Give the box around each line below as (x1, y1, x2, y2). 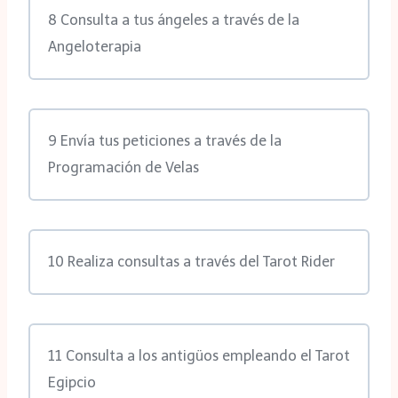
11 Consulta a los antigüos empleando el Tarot (48, 347, 350, 365)
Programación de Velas (48, 159, 199, 177)
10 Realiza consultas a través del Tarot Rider (48, 253, 335, 271)
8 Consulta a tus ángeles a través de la (48, 12, 299, 29)
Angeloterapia (48, 38, 141, 56)
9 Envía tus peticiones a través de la (48, 132, 282, 150)
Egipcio (48, 374, 96, 392)
